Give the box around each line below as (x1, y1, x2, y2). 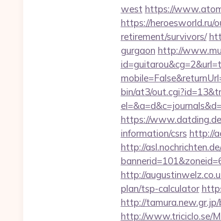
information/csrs (120, 127, 187, 139)
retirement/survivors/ (120, 31, 207, 42)
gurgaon (120, 44, 155, 56)
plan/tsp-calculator (120, 183, 199, 194)
